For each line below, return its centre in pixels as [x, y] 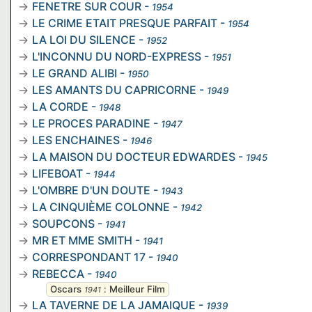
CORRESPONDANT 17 [89, 257]
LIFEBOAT [57, 173]
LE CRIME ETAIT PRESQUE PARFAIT [125, 23]
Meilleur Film [137, 289]
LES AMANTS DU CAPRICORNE [114, 89]
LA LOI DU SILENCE [84, 39]
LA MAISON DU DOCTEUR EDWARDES [134, 156]
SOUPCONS [63, 223]
